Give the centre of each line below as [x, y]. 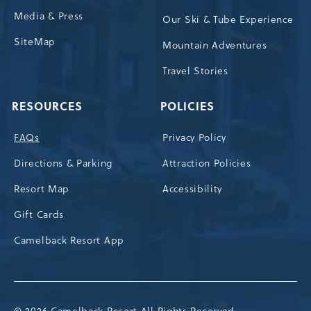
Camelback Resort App [69, 240]
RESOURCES [48, 106]
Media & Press [49, 16]
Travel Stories [195, 70]
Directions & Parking [63, 163]
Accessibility [193, 188]
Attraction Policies [207, 163]
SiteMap [35, 41]
